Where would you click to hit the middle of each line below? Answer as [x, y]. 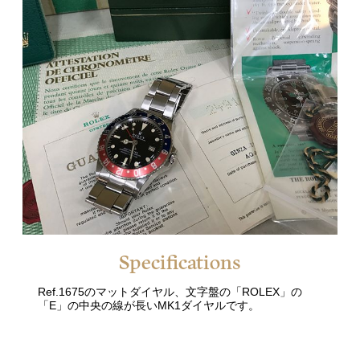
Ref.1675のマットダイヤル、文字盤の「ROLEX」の [170, 292]
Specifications [180, 263]
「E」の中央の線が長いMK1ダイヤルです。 [149, 306]
